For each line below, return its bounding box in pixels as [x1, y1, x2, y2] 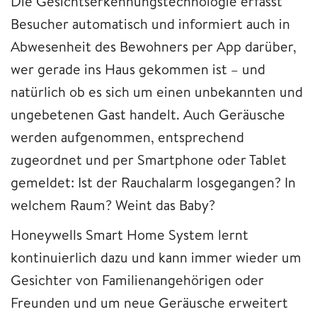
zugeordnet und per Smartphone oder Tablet [11, 150, 287, 170]
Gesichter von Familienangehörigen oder [11, 270, 264, 290]
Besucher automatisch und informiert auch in [11, 14, 290, 34]
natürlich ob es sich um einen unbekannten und [11, 82, 303, 102]
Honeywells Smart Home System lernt [11, 225, 248, 245]
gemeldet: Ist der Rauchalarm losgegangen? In [11, 173, 296, 192]
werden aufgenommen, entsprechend [11, 127, 244, 147]
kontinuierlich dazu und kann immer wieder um [11, 248, 301, 267]
